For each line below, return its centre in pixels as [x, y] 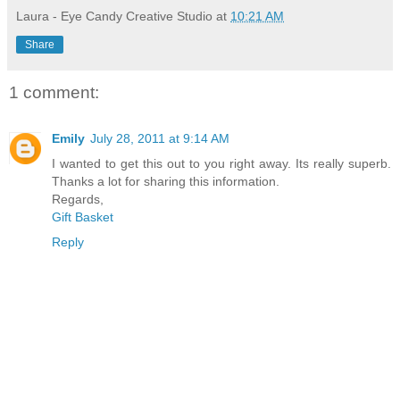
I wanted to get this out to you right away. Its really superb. [221, 164]
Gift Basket [83, 217]
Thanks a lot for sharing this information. [166, 182]
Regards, [78, 200]
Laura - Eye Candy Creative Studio [114, 16]
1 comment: [54, 92]
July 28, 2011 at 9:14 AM [160, 139]
